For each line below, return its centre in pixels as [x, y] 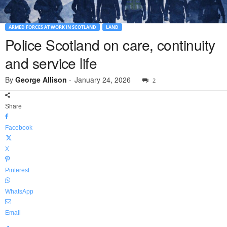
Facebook [19, 128]
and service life [51, 63]
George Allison [41, 80]
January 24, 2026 [103, 80]
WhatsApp [19, 192]
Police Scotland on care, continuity [110, 45]
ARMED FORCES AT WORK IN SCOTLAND [52, 27]
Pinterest [17, 171]
